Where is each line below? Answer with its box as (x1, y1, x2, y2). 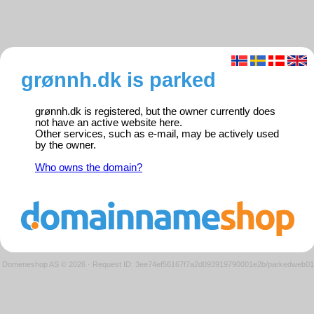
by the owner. (35, 139, 96, 151)
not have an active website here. (35, 117, 182, 129)
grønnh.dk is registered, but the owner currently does (35, 106, 275, 118)
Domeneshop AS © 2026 (1, 259, 86, 268)
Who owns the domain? (35, 162, 142, 174)
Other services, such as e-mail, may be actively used (35, 128, 279, 140)
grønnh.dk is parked (21, 68, 216, 92)
